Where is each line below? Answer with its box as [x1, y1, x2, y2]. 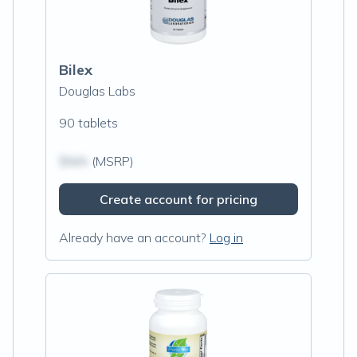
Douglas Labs [59, 83, 135, 99]
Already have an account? [59, 229, 206, 245]
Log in [210, 229, 243, 245]
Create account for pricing [100, 191, 257, 207]
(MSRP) [88, 153, 134, 169]
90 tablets [59, 115, 118, 131]
